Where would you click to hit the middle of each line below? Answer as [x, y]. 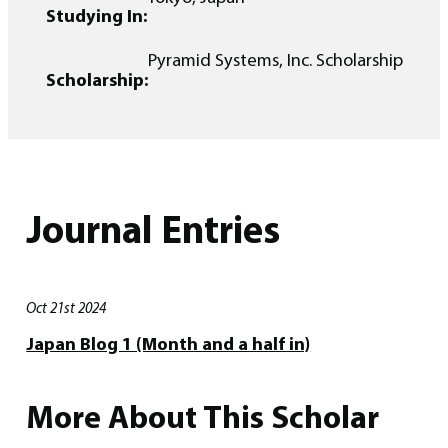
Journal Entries [153, 228]
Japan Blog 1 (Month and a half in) [168, 344]
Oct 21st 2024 [66, 308]
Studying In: [96, 16]
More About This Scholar [203, 416]
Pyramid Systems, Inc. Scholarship [275, 60]
